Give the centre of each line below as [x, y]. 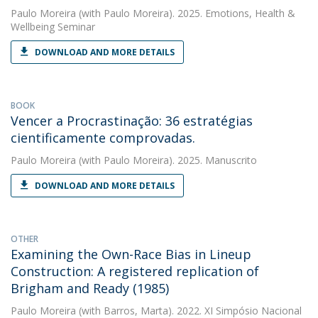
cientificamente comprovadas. [103, 138]
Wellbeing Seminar [53, 27]
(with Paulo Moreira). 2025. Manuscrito [166, 160]
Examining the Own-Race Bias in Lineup [131, 254]
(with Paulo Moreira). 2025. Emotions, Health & [186, 13]
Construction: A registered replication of [135, 271]
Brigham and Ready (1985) [90, 288]
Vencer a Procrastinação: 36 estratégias [132, 121]
